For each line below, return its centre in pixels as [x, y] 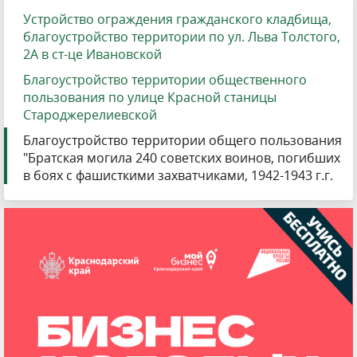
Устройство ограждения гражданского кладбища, [177, 20]
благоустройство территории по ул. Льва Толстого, [182, 37]
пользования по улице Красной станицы [150, 98]
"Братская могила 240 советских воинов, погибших [182, 158]
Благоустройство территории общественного [165, 80]
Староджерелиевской [90, 115]
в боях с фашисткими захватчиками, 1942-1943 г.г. [178, 176]
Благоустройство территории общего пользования [182, 141]
